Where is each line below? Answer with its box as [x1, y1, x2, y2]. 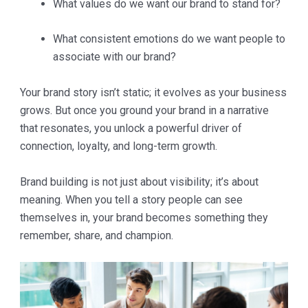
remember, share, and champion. [19, 228, 173, 242]
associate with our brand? [52, 50, 176, 64]
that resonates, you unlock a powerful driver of [19, 122, 242, 135]
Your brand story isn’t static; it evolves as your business [19, 86, 287, 100]
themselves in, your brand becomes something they [19, 210, 268, 224]
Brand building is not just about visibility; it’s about [19, 175, 258, 188]
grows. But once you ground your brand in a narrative [19, 104, 269, 118]
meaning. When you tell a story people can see [19, 192, 243, 206]
